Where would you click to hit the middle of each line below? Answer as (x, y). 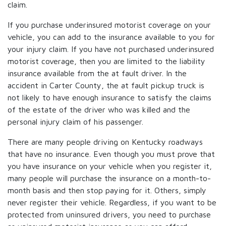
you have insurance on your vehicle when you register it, (110, 166)
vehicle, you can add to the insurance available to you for (111, 37)
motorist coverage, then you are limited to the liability (106, 61)
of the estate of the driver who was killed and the (99, 109)
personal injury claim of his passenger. (75, 122)
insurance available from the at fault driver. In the (97, 73)
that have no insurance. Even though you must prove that (111, 154)
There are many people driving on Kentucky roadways (105, 142)
